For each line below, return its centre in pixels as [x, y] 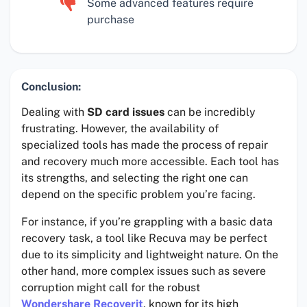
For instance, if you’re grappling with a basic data [147, 222]
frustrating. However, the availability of [120, 129]
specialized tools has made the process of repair [145, 145]
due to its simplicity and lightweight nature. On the [150, 255]
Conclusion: [51, 87]
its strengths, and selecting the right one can [135, 178]
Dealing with [54, 112]
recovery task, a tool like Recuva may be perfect [144, 238]
